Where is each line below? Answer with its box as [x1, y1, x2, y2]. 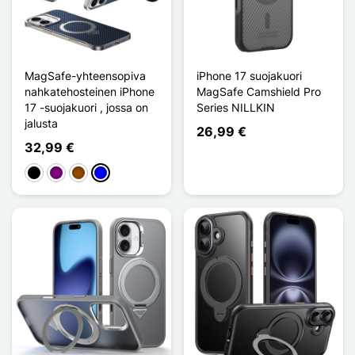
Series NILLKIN [197, 100, 275, 114]
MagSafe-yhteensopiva [25, 68, 146, 82]
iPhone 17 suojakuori [197, 68, 302, 82]
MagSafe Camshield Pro [197, 84, 321, 98]
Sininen [94, 166, 131, 181]
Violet [49, 166, 78, 181]
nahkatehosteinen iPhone [25, 84, 155, 98]
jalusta [25, 116, 58, 130]
